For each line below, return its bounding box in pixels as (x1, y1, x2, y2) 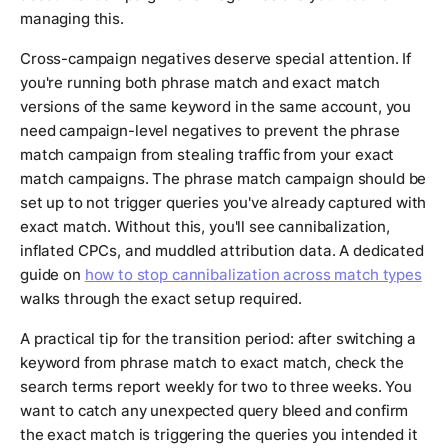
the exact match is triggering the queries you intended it (20, 425, 418, 445)
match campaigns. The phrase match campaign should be (20, 169, 427, 189)
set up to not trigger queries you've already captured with (20, 193, 427, 213)
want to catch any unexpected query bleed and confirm (20, 401, 409, 421)
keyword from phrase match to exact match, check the (20, 353, 404, 373)
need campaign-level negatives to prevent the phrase (20, 121, 400, 141)
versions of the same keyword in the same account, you (20, 97, 412, 117)
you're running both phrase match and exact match (20, 73, 380, 93)
